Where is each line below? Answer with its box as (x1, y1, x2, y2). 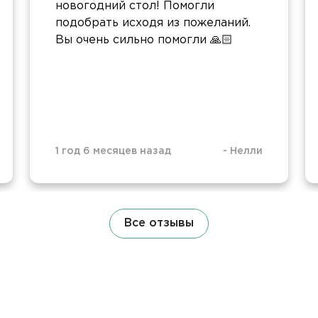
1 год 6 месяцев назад (55, 146, 171, 155)
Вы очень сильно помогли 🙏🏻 (55, 34, 233, 45)
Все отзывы (124, 217, 194, 229)
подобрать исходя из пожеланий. (55, 17, 251, 28)
